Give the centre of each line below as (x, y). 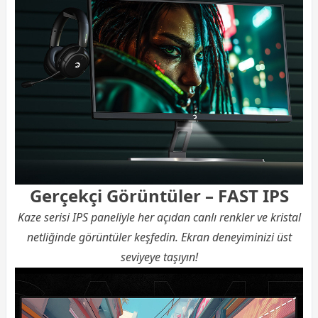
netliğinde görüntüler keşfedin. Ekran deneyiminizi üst (159, 237)
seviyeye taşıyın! (159, 257)
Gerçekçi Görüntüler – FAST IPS (159, 195)
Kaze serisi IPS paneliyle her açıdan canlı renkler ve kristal (159, 217)
